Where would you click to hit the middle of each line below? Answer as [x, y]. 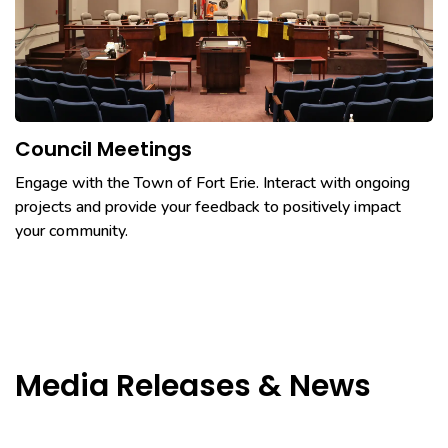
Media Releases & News [193, 386]
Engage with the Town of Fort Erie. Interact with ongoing [212, 183]
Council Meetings [103, 149]
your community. [71, 231]
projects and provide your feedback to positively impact [208, 207]
